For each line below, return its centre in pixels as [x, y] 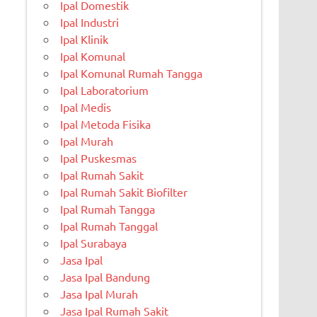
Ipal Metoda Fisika [106, 124]
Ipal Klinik [85, 39]
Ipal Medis [86, 107]
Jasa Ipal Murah [99, 294]
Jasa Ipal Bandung [105, 277]
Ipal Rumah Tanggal [109, 226]
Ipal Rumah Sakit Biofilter [124, 192]
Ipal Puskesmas [99, 158]
